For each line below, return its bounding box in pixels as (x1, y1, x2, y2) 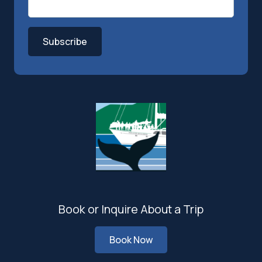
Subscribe (43, 35, 87, 48)
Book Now (109, 233, 153, 246)
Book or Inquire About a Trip (58, 201, 204, 217)
